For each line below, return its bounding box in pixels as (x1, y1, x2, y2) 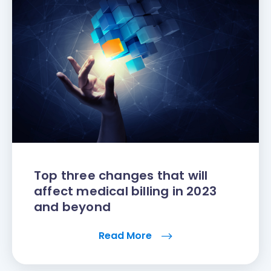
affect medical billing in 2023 (34, 183, 217, 200)
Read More (99, 229, 154, 243)
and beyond (34, 198, 111, 216)
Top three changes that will (34, 167, 208, 184)
